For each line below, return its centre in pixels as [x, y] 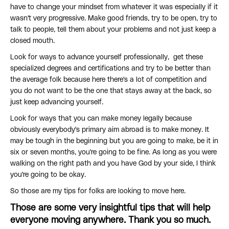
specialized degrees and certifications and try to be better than [110, 69]
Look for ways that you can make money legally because [101, 119]
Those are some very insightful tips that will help [110, 208]
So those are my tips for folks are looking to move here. [99, 191]
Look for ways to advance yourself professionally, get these [107, 58]
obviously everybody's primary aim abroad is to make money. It [110, 130]
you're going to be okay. [49, 175]
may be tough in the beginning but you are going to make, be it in [114, 141]
